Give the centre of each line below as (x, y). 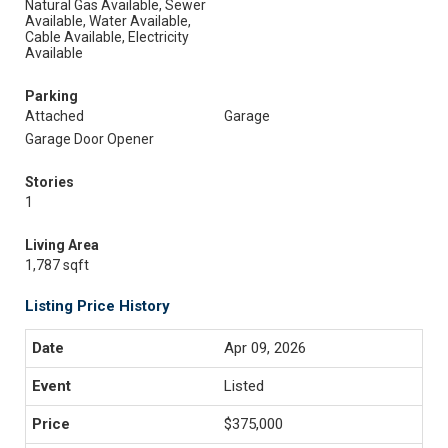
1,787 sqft (57, 265)
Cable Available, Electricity (107, 37)
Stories (49, 182)
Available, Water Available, (108, 21)
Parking (51, 96)
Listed (244, 386)
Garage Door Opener (89, 139)
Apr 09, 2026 (265, 348)
